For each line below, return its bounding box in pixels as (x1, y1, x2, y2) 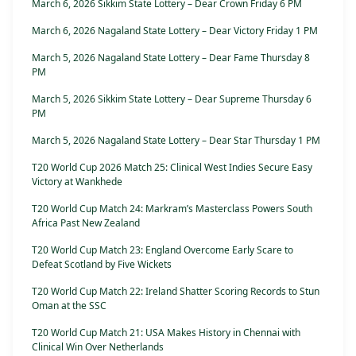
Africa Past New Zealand (32, 216, 140, 230)
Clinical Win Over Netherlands (32, 340, 164, 354)
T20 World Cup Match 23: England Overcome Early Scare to (32, 243, 293, 257)
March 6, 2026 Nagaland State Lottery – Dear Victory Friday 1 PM (32, 24, 318, 38)
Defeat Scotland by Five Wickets (32, 257, 172, 272)
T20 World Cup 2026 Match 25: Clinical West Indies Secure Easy (32, 161, 312, 175)
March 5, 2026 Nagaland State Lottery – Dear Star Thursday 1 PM (32, 133, 320, 148)
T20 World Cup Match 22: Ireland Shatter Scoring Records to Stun (32, 284, 319, 299)
